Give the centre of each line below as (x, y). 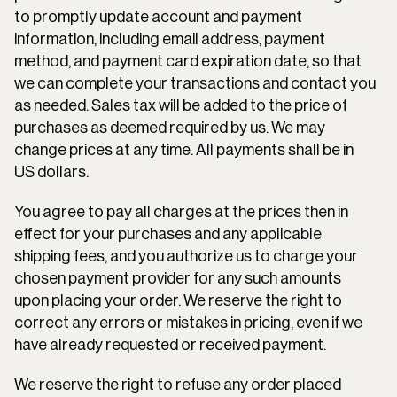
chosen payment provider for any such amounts (178, 278)
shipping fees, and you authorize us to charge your (186, 256)
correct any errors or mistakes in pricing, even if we (188, 323)
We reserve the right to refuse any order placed (178, 385)
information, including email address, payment (170, 39)
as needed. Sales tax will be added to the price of (181, 105)
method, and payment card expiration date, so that (188, 61)
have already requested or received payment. (170, 345)
